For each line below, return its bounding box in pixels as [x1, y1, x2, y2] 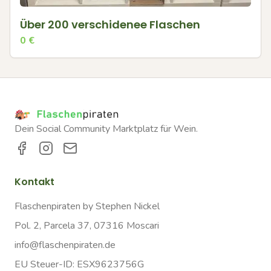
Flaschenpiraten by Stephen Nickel [15, 200, 160, 214]
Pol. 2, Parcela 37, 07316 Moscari [15, 219, 159, 233]
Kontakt [15, 175, 54, 189]
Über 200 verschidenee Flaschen [20, 16, 200, 32]
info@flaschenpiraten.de [15, 238, 116, 252]
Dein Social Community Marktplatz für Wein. [15, 122, 198, 136]
